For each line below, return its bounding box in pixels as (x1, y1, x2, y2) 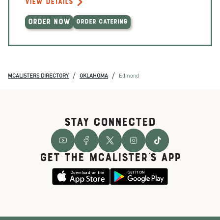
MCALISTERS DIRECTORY (8, 72, 69, 79)
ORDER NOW (28, 18, 70, 26)
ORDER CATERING (76, 19, 128, 26)
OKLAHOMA (80, 72, 108, 79)
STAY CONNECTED (64, 117, 156, 129)
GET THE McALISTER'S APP (39, 152, 181, 164)
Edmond (119, 72, 139, 79)
